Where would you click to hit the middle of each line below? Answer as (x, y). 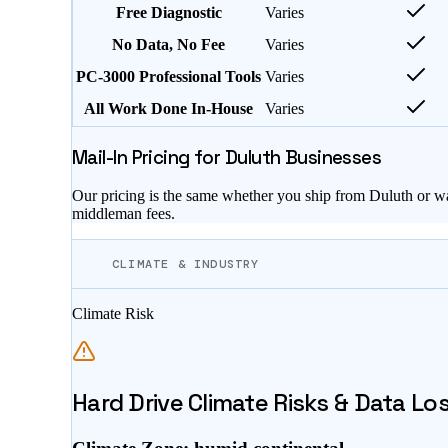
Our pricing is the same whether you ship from (220, 196)
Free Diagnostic (168, 12)
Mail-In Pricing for (148, 157)
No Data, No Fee (168, 44)
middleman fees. (123, 214)
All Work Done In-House (168, 108)
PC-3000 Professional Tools (168, 76)
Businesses (331, 157)
